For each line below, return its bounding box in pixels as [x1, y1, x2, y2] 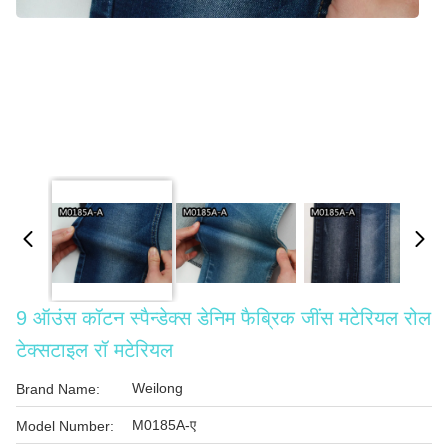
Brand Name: [16, 381, 100, 397]
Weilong [132, 380, 183, 396]
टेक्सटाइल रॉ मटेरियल [16, 339, 173, 361]
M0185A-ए [132, 417, 196, 433]
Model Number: [16, 418, 114, 434]
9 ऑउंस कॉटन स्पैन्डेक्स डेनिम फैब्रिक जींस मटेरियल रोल [16, 307, 431, 329]
